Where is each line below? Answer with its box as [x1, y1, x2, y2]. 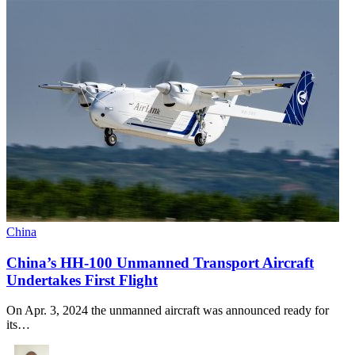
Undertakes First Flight [6, 271, 158, 288]
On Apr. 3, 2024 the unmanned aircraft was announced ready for [6, 303, 329, 318]
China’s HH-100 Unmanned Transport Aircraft [6, 254, 314, 271]
